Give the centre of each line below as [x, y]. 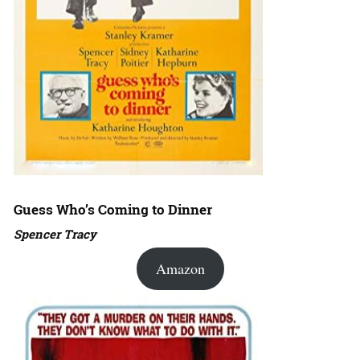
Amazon [180, 269]
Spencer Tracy [55, 234]
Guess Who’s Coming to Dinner [113, 210]
